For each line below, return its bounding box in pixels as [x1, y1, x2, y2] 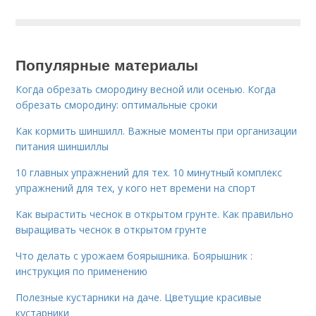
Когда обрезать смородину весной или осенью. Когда [16, 83, 276, 96]
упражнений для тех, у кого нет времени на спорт [16, 181, 257, 195]
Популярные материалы [16, 54, 199, 75]
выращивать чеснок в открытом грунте [16, 223, 207, 236]
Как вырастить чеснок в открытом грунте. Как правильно [16, 207, 294, 221]
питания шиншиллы [16, 140, 109, 153]
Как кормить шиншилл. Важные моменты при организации [16, 124, 298, 138]
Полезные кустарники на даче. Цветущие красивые [16, 291, 262, 304]
